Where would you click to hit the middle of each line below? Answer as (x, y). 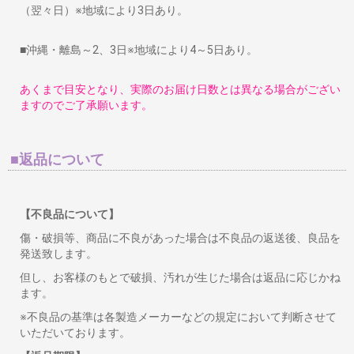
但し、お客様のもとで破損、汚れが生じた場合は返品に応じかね (180, 277)
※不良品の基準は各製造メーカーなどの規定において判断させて (178, 317)
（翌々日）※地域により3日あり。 (149, 10)
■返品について (57, 159)
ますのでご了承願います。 (86, 105)
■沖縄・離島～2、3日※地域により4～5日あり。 (139, 50)
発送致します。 (98, 254)
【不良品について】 (70, 214)
